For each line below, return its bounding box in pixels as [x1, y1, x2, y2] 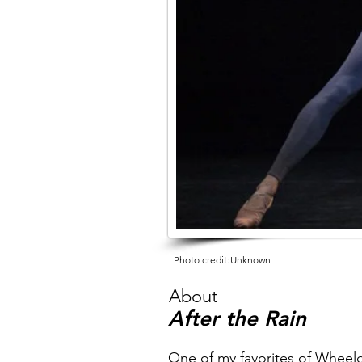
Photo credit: [174, 254, 229, 266]
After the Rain [168, 306, 306, 331]
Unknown [230, 254, 271, 266]
